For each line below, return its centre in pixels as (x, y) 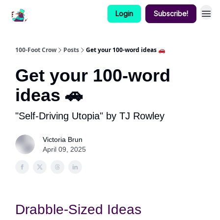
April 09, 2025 (64, 149)
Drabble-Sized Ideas (78, 209)
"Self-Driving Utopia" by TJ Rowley (90, 116)
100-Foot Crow (36, 50)
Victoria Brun (63, 139)
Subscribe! (171, 14)
